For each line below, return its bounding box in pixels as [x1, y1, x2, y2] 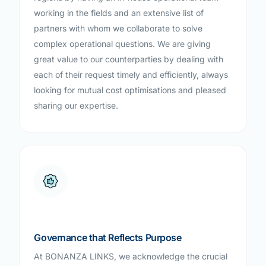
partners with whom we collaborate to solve [34, 23, 203, 33]
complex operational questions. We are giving [34, 38, 211, 49]
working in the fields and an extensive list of [34, 7, 204, 18]
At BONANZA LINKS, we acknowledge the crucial [34, 251, 228, 261]
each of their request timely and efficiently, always [34, 69, 229, 80]
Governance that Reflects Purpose [34, 231, 182, 243]
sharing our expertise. [34, 100, 119, 110]
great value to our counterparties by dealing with [34, 53, 224, 64]
